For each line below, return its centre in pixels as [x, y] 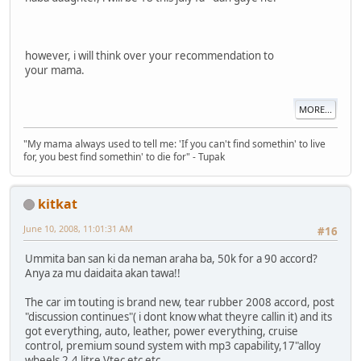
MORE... [315, 110]
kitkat [58, 203]
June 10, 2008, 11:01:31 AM [78, 228]
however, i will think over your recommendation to [149, 55]
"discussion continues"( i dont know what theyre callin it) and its [178, 317]
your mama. [55, 70]
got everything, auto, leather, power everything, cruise [162, 331]
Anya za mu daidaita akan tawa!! [103, 273]
